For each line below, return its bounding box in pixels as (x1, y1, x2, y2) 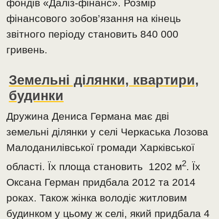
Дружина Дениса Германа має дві (6, 110, 170, 122)
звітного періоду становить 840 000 (6, 28, 179, 40)
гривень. (6, 44, 48, 56)
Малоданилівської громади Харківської (6, 142, 195, 153)
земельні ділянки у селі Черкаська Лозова (6, 126, 209, 138)
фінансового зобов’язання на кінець (6, 13, 181, 24)
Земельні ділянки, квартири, (9, 72, 199, 88)
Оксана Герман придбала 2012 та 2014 (6, 176, 196, 188)
